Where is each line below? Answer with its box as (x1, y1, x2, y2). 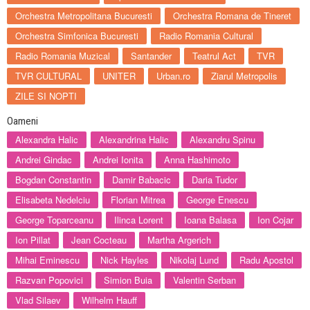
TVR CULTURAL (15, 69, 82, 83)
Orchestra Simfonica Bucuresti (15, 29, 138, 43)
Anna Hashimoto (164, 153, 230, 167)
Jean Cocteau (71, 233, 127, 247)
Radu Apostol (239, 253, 293, 267)
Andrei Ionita (93, 153, 143, 167)
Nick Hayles (100, 253, 149, 267)
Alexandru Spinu (190, 133, 255, 147)
